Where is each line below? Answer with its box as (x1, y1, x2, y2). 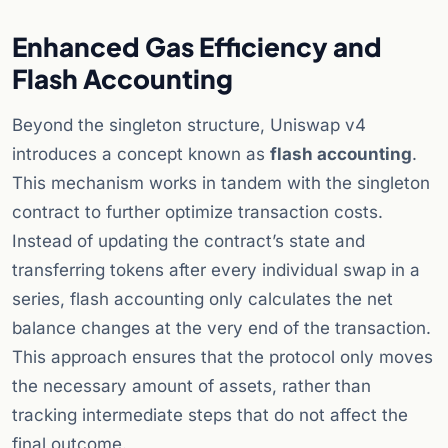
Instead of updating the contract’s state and (12, 231, 365, 252)
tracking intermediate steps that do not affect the (12, 405, 408, 426)
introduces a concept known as (12, 144, 270, 165)
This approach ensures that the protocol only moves (12, 347, 433, 368)
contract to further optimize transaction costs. (12, 202, 383, 223)
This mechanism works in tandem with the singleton (12, 173, 430, 194)
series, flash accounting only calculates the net (12, 289, 393, 310)
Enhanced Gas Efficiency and (12, 30, 382, 64)
